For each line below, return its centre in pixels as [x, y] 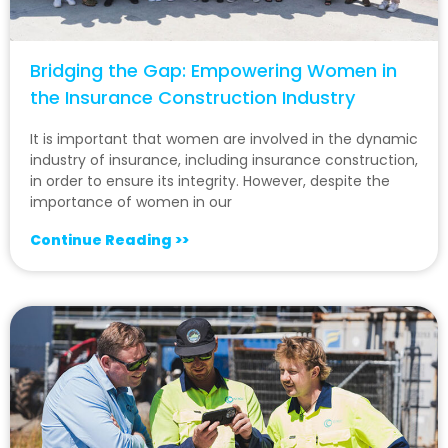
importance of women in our [131, 201]
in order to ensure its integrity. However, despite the [210, 180]
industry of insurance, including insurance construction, [224, 159]
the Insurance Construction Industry [192, 97]
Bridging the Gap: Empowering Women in [213, 70]
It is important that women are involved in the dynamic [224, 138]
